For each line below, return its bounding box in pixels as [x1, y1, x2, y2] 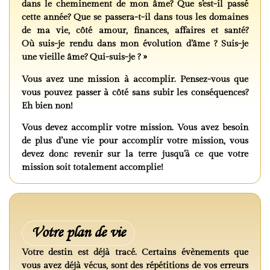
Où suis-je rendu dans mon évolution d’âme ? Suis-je [22, 39, 248, 49]
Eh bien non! [22, 100, 73, 111]
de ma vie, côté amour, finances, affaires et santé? [22, 25, 248, 36]
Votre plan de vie [31, 224, 125, 242]
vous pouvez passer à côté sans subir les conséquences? [22, 87, 248, 98]
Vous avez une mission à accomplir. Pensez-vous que [22, 74, 248, 84]
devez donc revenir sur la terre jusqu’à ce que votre [22, 149, 248, 160]
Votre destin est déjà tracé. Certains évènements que [22, 246, 248, 257]
